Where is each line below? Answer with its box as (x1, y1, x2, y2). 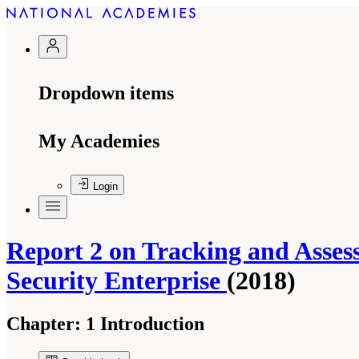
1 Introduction (81, 313, 204, 334)
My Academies (38, 131, 159, 151)
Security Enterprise (6, 266, 227, 296)
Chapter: (6, 313, 81, 334)
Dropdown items (38, 83, 174, 103)
